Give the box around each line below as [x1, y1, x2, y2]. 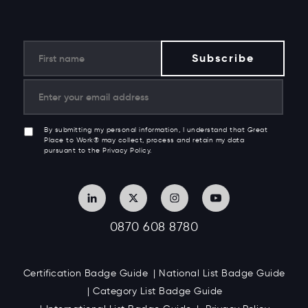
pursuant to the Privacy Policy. [44, 146, 152, 155]
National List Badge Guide [159, 267, 285, 279]
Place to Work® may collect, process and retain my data [44, 135, 244, 144]
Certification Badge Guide [23, 267, 148, 279]
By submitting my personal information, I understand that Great [44, 125, 267, 134]
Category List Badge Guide [93, 285, 223, 297]
